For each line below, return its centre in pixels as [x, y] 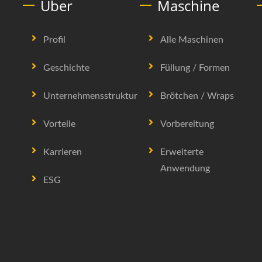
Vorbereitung [187, 124]
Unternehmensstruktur [90, 96]
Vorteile [59, 124]
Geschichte [66, 68]
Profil [54, 40]
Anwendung [185, 168]
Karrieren [63, 152]
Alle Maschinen [192, 40]
